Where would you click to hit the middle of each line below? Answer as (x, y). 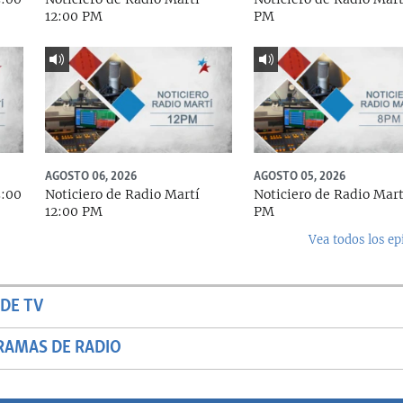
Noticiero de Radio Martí (122, 194)
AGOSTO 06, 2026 (90, 176)
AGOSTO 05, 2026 (299, 176)
